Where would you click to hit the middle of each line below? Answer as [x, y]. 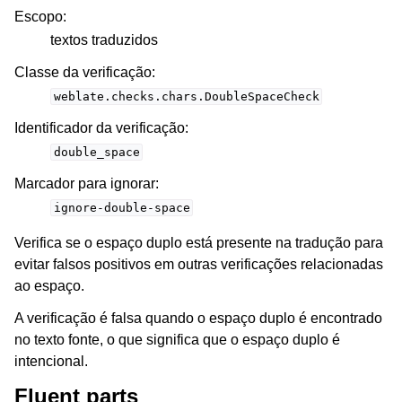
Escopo [39, 17]
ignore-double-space [122, 208]
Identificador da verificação [100, 128]
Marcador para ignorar [85, 184]
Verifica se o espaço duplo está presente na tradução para [199, 243]
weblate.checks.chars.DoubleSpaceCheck [186, 97]
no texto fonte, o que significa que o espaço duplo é [177, 340]
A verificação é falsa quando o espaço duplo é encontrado [198, 319]
